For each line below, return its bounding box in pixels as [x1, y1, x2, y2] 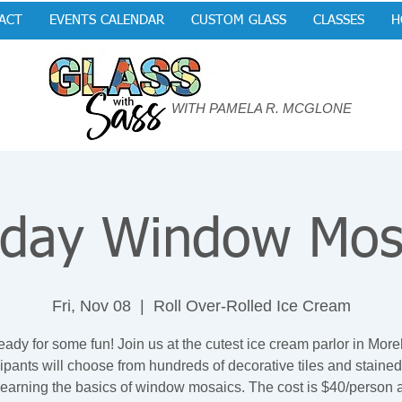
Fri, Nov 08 [51, 297, 131, 315]
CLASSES [312, 13, 364, 27]
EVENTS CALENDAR [48, 13, 164, 27]
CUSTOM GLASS [190, 13, 286, 27]
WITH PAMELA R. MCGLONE [171, 100, 352, 116]
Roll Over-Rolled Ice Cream [153, 297, 351, 315]
